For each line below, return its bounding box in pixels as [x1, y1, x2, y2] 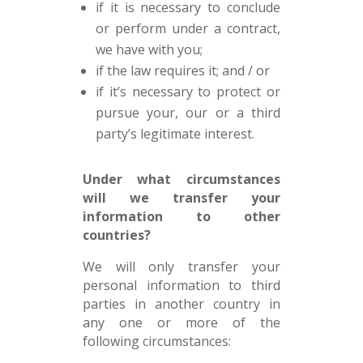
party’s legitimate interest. [95, 125, 254, 143]
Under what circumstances [82, 170, 281, 188]
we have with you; [95, 41, 203, 58]
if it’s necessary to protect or [95, 83, 281, 100]
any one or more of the [82, 314, 281, 331]
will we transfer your [82, 189, 281, 207]
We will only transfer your [82, 258, 281, 275]
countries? [82, 226, 151, 244]
